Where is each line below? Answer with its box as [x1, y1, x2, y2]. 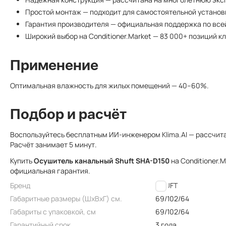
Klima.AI [162, 130, 187, 139]
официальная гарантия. [10, 166, 90, 176]
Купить [10, 156, 34, 165]
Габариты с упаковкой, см [10, 207, 96, 216]
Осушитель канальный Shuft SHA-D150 [34, 156, 169, 165]
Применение [10, 56, 98, 74]
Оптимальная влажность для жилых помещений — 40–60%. [10, 81, 209, 90]
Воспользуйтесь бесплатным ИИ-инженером [10, 130, 162, 139]
